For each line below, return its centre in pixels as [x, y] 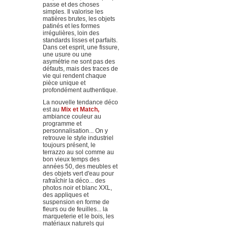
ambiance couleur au [72, 117]
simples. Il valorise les [73, 12]
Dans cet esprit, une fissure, [81, 47]
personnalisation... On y [75, 131]
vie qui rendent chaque [74, 76]
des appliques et [65, 195]
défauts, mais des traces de [80, 69]
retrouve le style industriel [78, 138]
